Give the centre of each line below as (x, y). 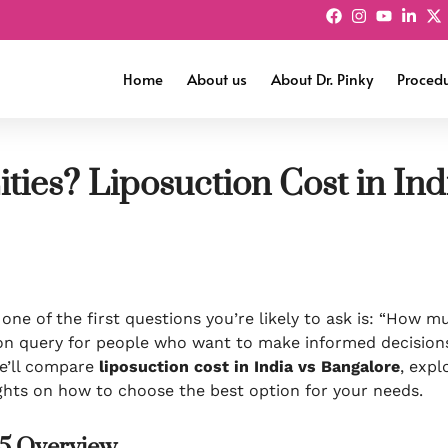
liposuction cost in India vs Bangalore (249, 366)
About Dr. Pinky (321, 78)
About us (216, 78)
